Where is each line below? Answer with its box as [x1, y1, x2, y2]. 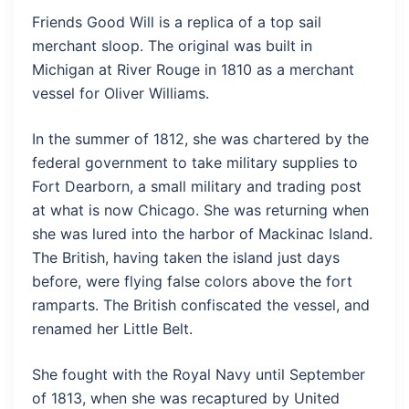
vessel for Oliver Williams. [32, 84, 209, 102]
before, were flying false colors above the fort [32, 272, 352, 290]
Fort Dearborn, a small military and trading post [32, 177, 362, 195]
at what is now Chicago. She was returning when [32, 201, 369, 219]
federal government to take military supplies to [32, 153, 358, 172]
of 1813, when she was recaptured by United [32, 389, 340, 407]
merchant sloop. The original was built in [32, 37, 312, 55]
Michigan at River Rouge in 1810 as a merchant [32, 60, 354, 79]
